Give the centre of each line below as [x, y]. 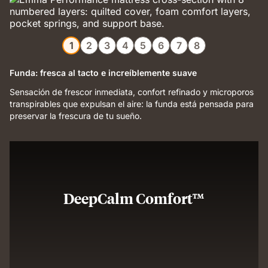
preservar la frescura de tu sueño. [76, 116]
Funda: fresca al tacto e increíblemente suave [103, 73]
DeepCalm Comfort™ [134, 198]
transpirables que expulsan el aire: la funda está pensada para [132, 104]
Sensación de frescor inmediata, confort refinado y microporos [132, 92]
